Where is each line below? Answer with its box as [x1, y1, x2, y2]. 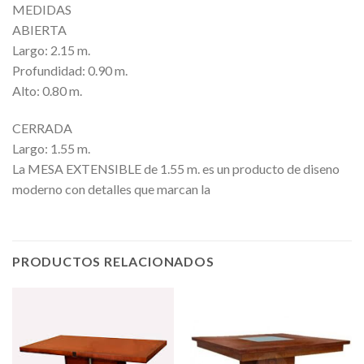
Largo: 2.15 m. [12, 42, 90, 58]
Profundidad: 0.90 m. [12, 63, 128, 79]
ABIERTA [12, 22, 67, 38]
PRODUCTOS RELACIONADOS [12, 253, 214, 269]
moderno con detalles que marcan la [12, 181, 210, 197]
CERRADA [12, 120, 72, 136]
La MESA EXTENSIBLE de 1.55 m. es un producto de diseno [12, 161, 340, 177]
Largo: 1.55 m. [12, 141, 90, 157]
